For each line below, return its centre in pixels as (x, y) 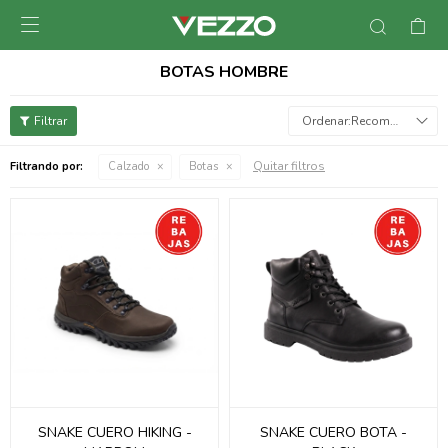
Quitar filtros (289, 166)
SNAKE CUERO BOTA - (333, 432)
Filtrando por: (46, 166)
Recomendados (370, 121)
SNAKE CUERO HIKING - (114, 432)
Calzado (128, 166)
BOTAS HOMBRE (224, 72)
